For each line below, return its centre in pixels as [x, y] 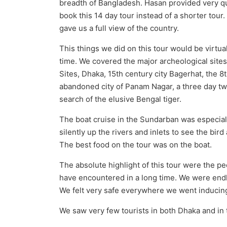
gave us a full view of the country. [119, 28]
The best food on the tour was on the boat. [135, 145]
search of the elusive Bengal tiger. [120, 99]
